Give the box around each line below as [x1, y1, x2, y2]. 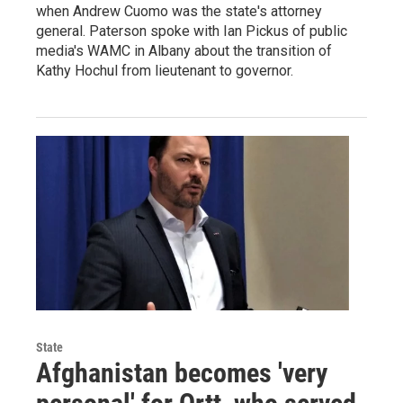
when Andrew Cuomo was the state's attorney [36, 3, 322, 21]
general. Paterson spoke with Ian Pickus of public [36, 22, 347, 40]
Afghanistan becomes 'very [36, 357, 327, 389]
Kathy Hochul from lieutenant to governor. [36, 62, 293, 80]
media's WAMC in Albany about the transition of [36, 42, 332, 60]
